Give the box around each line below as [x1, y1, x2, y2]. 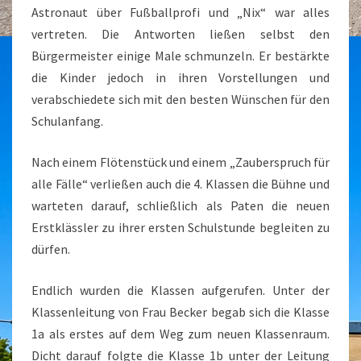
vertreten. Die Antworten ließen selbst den [31, 26, 330, 42]
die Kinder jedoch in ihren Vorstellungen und [31, 69, 330, 85]
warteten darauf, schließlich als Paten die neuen [31, 197, 330, 214]
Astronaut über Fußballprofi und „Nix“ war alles [31, 4, 330, 20]
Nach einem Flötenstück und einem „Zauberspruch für [31, 154, 330, 170]
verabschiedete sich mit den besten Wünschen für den [31, 91, 330, 107]
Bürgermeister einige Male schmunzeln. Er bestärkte [31, 48, 330, 64]
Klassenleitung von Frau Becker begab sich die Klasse [31, 304, 330, 320]
